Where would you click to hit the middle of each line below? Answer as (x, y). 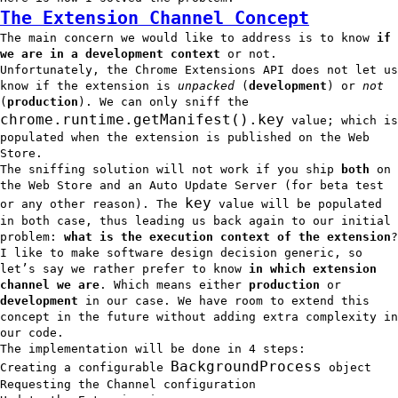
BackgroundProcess (246, 366)
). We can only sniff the (163, 101)
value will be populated (297, 203)
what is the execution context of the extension (227, 236)
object (346, 367)
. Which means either (174, 284)
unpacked (206, 85)
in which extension (313, 268)
